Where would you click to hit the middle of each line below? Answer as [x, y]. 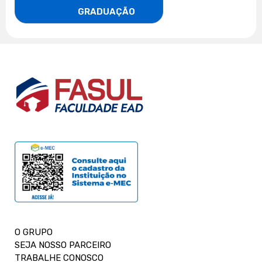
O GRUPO [34, 232]
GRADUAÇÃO [106, 11]
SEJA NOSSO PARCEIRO [63, 245]
